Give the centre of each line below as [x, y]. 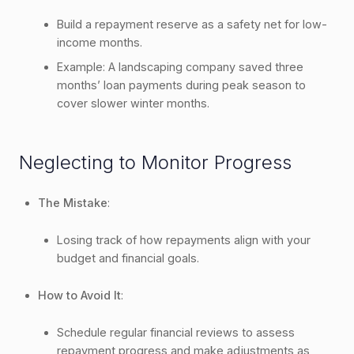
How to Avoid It [79, 295]
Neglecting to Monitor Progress [155, 162]
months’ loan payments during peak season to [181, 85]
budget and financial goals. [128, 258]
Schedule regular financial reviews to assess [176, 332]
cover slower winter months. [133, 103]
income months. [100, 42]
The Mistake [73, 202]
